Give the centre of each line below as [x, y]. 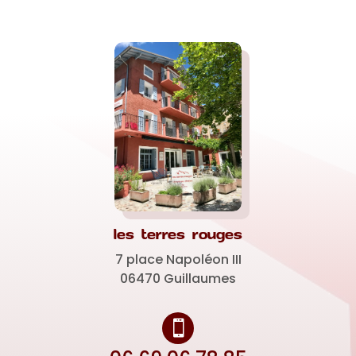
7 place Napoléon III [178, 260]
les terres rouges [178, 235]
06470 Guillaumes [178, 279]
